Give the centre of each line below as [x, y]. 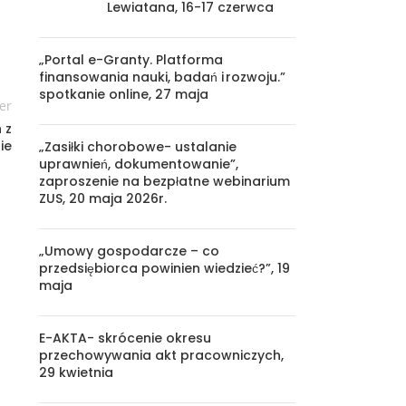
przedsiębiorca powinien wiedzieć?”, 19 [164, 268]
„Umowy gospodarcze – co [129, 251]
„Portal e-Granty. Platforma [130, 60]
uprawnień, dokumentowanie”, [138, 164]
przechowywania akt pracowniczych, [161, 355]
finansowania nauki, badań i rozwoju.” [162, 77]
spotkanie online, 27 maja [123, 94]
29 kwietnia [76, 372]
